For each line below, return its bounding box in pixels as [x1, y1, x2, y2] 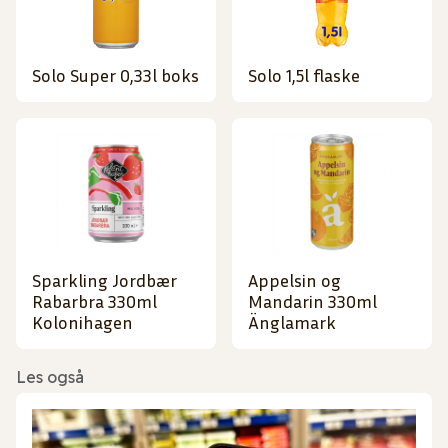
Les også [16, 367, 84, 388]
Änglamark [248, 311, 336, 334]
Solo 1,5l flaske [248, 64, 360, 87]
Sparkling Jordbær [32, 269, 177, 292]
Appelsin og [248, 269, 341, 292]
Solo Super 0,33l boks [32, 64, 199, 87]
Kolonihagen [32, 311, 133, 334]
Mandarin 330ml [248, 290, 377, 313]
